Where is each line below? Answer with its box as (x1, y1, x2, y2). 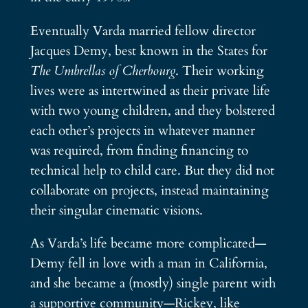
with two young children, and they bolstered (30, 101, 275, 120)
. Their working (175, 61, 264, 80)
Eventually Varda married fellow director (30, 21, 256, 40)
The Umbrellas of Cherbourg (30, 61, 175, 80)
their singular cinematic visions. (30, 201, 203, 219)
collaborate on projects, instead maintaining (30, 181, 269, 199)
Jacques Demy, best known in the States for (30, 41, 267, 60)
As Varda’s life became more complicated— (30, 234, 266, 252)
